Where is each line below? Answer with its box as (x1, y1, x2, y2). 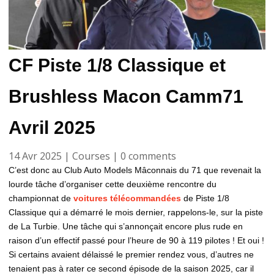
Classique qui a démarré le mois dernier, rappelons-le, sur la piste (9, 207, 263, 217)
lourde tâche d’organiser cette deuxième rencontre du (9, 179, 217, 189)
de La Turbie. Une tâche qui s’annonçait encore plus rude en (9, 221, 243, 231)
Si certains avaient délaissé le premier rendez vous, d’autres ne (9, 249, 254, 259)
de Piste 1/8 (181, 193, 229, 203)
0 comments (120, 149, 176, 163)
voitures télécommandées (73, 193, 181, 203)
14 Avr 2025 (9, 149, 62, 163)
